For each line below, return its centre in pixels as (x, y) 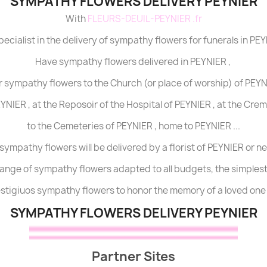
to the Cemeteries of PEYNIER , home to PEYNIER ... (133, 126)
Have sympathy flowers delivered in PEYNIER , (133, 62)
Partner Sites (133, 257)
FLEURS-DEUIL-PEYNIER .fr (145, 19)
